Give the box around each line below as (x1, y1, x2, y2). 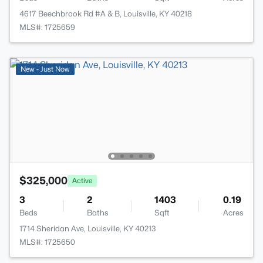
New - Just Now (21, 65, 70, 74)
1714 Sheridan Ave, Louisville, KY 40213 (19, 224, 156, 234)
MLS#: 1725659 (19, 22, 75, 32)
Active (72, 176, 92, 185)
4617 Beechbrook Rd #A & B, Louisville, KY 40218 (19, 9, 192, 19)
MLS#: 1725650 (19, 237, 75, 247)
